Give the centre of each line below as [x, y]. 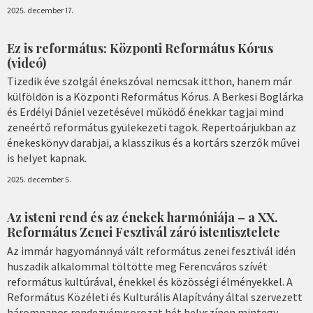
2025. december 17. [40, 10]
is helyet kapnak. [47, 158]
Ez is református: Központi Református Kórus [140, 48]
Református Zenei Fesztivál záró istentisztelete [144, 232]
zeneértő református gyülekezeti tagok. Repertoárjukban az [152, 128]
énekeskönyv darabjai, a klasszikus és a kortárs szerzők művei [153, 143]
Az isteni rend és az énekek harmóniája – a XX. [143, 218]
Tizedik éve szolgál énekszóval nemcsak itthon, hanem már [150, 81]
